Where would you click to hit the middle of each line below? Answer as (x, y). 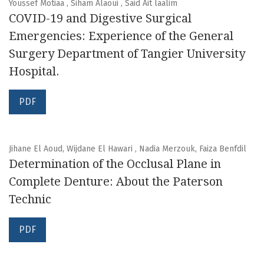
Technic (30, 199)
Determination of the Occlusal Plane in (115, 164)
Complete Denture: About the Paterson (116, 182)
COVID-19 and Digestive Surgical (100, 19)
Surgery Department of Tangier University (127, 54)
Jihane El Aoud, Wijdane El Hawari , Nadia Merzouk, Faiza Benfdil (128, 149)
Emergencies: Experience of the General (121, 36)
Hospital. (34, 72)
